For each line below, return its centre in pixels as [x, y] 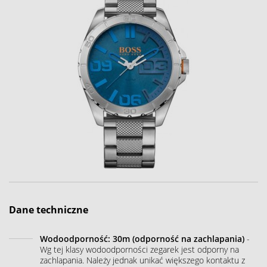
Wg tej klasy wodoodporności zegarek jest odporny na [139, 249]
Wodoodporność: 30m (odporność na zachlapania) [142, 238]
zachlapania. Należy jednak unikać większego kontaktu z [142, 260]
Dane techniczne [49, 209]
